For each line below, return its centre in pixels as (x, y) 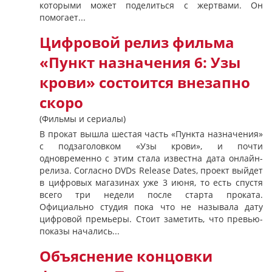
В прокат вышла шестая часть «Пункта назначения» (151, 134)
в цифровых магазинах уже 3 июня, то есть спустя (151, 182)
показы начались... (80, 231)
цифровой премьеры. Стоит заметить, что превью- (151, 219)
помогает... (63, 17)
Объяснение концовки (126, 256)
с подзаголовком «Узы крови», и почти (151, 146)
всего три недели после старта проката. (151, 195)
